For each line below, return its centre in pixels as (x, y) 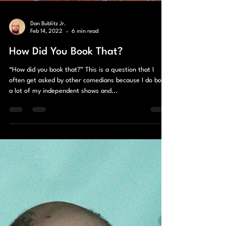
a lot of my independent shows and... (63, 127)
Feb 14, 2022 (46, 68)
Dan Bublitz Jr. (48, 60)
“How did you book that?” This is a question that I (81, 106)
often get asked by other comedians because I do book (89, 117)
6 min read (85, 68)
